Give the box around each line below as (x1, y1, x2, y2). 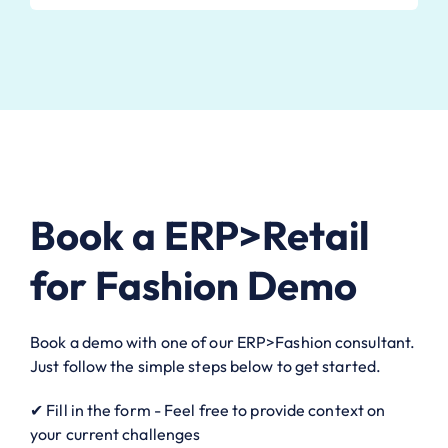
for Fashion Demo (30, 260, 357, 311)
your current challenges (30, 424, 201, 445)
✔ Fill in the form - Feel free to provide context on (30, 400, 386, 421)
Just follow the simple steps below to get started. (30, 356, 382, 377)
